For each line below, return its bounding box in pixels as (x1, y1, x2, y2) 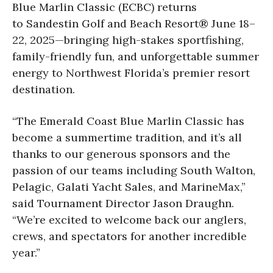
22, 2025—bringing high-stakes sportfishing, (12, 32, 244, 47)
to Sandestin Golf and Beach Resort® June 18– (12, 16, 255, 30)
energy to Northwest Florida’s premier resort (12, 65, 250, 80)
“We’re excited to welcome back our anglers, (12, 212, 246, 227)
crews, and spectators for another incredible (12, 229, 247, 243)
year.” (12, 245, 40, 260)
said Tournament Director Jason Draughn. (12, 196, 234, 210)
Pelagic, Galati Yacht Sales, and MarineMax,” (12, 179, 246, 194)
